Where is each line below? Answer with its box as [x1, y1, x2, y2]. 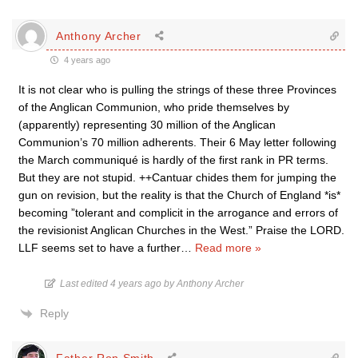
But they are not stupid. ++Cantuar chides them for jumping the [18, 171, 336, 184]
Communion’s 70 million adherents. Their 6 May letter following [18, 136, 336, 149]
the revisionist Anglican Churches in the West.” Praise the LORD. [18, 224, 344, 237]
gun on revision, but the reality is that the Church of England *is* [18, 189, 340, 201]
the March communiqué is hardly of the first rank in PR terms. [18, 153, 328, 166]
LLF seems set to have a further [18, 241, 181, 254]
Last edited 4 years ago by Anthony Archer [60, 278, 244, 289]
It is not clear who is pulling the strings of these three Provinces [18, 83, 336, 96]
